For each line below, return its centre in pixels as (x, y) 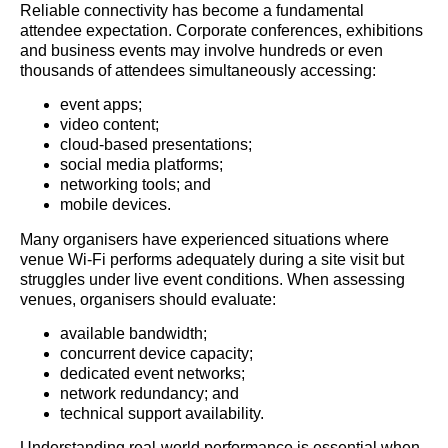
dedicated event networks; (152, 374)
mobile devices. (115, 205)
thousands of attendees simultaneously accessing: (198, 70)
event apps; (101, 105)
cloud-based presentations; (156, 145)
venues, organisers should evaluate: (148, 299)
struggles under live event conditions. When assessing (212, 279)
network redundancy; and (149, 394)
